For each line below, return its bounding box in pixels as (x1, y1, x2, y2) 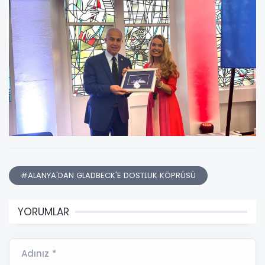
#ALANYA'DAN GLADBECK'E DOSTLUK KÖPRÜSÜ (21, 170, 196, 182)
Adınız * (21, 247, 57, 260)
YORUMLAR (18, 205, 69, 219)
